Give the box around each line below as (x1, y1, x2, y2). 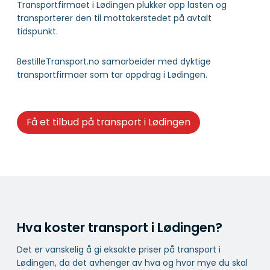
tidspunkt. (17, 25, 58, 38)
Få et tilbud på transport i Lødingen (26, 115, 190, 130)
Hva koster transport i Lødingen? (17, 218, 222, 236)
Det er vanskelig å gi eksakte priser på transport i (17, 243, 221, 256)
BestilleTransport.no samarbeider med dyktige (17, 55, 211, 68)
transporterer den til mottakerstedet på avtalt (17, 12, 212, 25)
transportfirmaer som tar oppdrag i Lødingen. (17, 69, 207, 81)
